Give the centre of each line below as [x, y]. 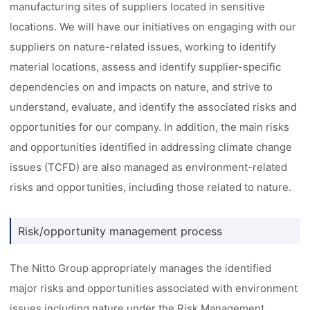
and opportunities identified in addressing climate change [151, 147]
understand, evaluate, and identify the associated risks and [154, 107]
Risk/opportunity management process [120, 231]
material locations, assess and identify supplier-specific [146, 67]
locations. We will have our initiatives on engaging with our [153, 27]
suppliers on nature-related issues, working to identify [143, 47]
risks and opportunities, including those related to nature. [151, 187]
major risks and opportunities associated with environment [154, 288]
